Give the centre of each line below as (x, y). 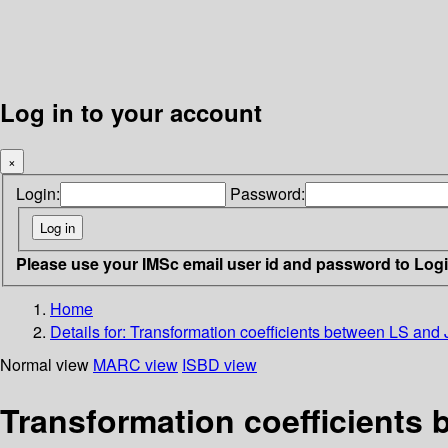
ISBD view (219, 364)
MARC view (135, 364)
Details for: (90, 331)
